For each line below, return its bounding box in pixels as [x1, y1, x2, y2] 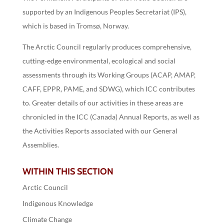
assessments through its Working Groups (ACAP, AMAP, [22, 70, 195, 79]
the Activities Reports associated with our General [22, 126, 177, 135]
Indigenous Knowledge [22, 199, 93, 208]
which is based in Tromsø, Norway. [22, 21, 129, 30]
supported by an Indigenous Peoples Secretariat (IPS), [22, 7, 186, 16]
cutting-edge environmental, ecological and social [22, 56, 175, 65]
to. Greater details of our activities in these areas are [22, 98, 183, 107]
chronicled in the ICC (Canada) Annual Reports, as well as [22, 112, 199, 121]
